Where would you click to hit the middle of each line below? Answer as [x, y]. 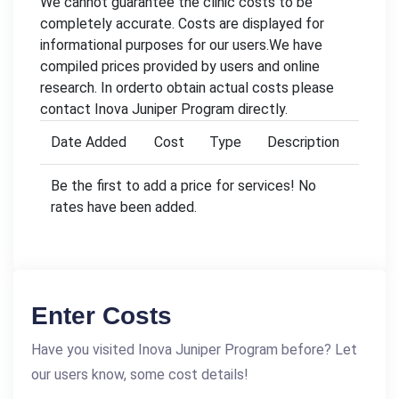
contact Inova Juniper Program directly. [164, 110]
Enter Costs [102, 316]
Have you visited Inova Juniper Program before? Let [194, 350]
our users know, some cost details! [140, 375]
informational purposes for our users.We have [181, 45]
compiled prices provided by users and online [180, 67]
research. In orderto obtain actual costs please [187, 88]
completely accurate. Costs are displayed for [182, 24]
